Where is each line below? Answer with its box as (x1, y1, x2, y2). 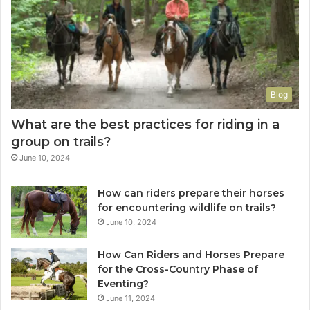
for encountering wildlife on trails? (98, 201, 276, 214)
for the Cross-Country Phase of (98, 262, 258, 275)
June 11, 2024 (106, 293, 155, 303)
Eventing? (98, 277, 149, 290)
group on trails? (11, 134, 111, 149)
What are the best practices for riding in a (11, 116, 280, 132)
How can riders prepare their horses (98, 186, 284, 199)
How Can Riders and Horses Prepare (98, 248, 284, 261)
